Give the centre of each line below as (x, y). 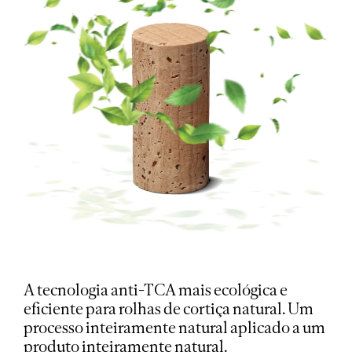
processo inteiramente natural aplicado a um (174, 328)
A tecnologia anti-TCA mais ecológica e (156, 290)
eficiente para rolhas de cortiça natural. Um (169, 309)
